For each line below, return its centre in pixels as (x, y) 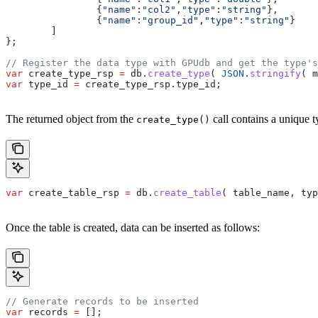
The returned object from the (71, 119)
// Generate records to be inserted (102, 301)
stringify (275, 73)
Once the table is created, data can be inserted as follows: (133, 227)
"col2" (159, 9)
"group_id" (170, 20)
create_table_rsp (71, 192)
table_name (261, 192)
